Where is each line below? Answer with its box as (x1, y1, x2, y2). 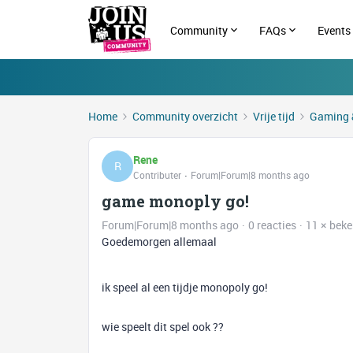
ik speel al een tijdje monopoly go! (102, 280, 270, 295)
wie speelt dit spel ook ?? (102, 319, 224, 334)
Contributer (133, 168, 181, 181)
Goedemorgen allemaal (102, 234, 219, 249)
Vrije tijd (253, 109, 295, 124)
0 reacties (248, 217, 296, 232)
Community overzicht (132, 109, 238, 124)
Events (318, 22, 351, 38)
